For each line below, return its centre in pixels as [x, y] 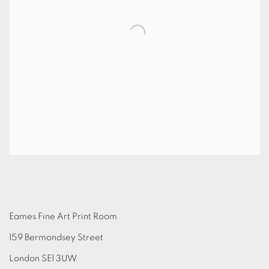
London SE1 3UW [43, 258]
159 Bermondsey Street [56, 237]
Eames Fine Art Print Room [63, 216]
